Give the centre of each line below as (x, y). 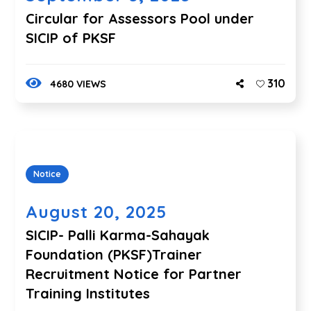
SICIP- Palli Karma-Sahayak (118, 235)
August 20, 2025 (96, 212)
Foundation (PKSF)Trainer (114, 254)
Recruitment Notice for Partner (134, 274)
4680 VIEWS (78, 84)
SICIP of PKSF (71, 38)
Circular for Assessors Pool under (140, 18)
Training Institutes (88, 293)
